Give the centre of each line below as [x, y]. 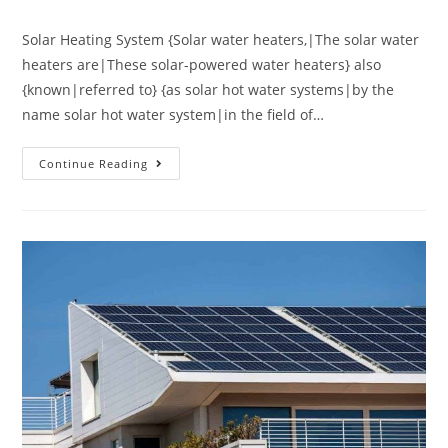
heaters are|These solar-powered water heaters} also [202, 65]
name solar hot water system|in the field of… [173, 115]
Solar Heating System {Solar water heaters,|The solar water [221, 40]
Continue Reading [94, 164]
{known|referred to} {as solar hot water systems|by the [208, 90]
